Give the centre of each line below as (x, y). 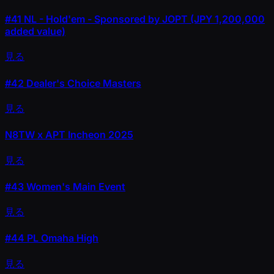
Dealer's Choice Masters (83, 83)
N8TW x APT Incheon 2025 (69, 135)
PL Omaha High (61, 238)
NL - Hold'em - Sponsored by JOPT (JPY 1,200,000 (143, 19)
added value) (35, 31)
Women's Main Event (75, 186)
